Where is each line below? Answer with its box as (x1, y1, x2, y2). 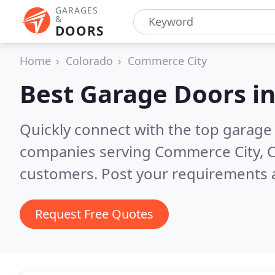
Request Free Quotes (35, 206, 153, 222)
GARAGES (55, 4, 98, 16)
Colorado (66, 53, 113, 68)
